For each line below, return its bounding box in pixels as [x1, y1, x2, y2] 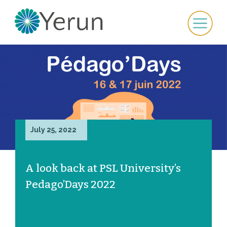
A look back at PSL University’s [25, 161, 181, 175]
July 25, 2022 [30, 125, 77, 134]
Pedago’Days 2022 [25, 177, 116, 191]
